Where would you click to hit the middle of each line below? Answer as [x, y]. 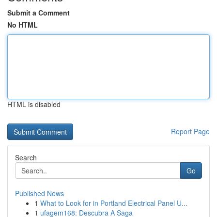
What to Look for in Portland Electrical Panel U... [114, 203]
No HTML [23, 25]
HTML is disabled [34, 104]
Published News [39, 193]
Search [26, 157]
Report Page [190, 131]
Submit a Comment [39, 13]
